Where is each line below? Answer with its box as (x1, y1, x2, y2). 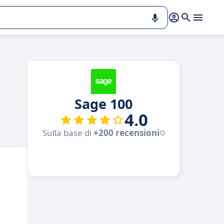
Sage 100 (74, 94, 132, 113)
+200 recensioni (93, 127, 159, 138)
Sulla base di (42, 127, 93, 138)
